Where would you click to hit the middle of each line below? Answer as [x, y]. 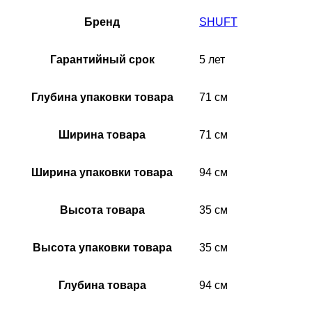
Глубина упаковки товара [102, 97]
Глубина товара [102, 285]
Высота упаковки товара [102, 247]
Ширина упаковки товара [102, 172]
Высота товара [102, 210]
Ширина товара [102, 134]
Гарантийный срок [102, 59]
